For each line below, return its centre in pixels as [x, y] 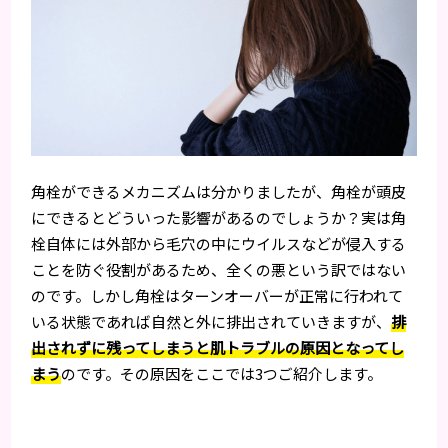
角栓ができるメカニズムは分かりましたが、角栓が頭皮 [219, 191]
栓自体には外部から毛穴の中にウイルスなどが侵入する [219, 243]
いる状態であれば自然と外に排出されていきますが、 [211, 321]
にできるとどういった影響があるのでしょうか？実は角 [219, 217]
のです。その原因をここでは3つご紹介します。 [222, 373]
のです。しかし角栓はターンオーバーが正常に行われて [217, 295]
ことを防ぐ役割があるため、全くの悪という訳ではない [219, 269]
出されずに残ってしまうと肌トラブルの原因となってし [218, 347]
